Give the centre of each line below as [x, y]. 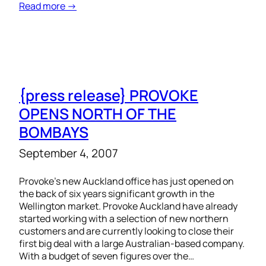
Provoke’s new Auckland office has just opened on [126, 181]
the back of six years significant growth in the [117, 194]
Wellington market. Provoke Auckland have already [128, 206]
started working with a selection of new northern [124, 219]
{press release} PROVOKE [109, 95]
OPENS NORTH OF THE [98, 114]
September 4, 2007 [69, 153]
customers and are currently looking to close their [126, 231]
